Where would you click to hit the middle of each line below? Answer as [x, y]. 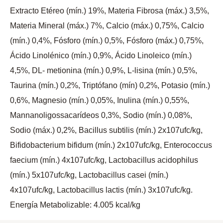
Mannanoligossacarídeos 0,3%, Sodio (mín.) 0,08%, [101, 115]
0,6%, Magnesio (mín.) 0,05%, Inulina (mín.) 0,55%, [100, 101]
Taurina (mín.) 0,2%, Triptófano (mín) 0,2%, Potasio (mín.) [110, 86]
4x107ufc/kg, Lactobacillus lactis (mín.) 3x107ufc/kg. [101, 190]
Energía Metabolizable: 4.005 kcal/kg [75, 205]
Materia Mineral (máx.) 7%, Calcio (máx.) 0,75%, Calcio [107, 26]
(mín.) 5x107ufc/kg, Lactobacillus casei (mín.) [89, 175]
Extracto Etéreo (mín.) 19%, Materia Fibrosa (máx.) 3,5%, [110, 11]
